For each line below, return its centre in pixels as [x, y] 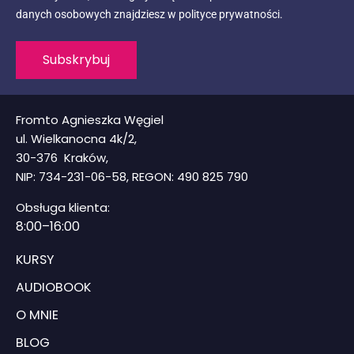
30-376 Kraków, [64, 158]
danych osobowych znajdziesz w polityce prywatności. [149, 15]
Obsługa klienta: [63, 208]
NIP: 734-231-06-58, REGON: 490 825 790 [132, 177]
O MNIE [37, 315]
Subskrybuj [76, 60]
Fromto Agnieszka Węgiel [90, 120]
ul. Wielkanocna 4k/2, [76, 139]
